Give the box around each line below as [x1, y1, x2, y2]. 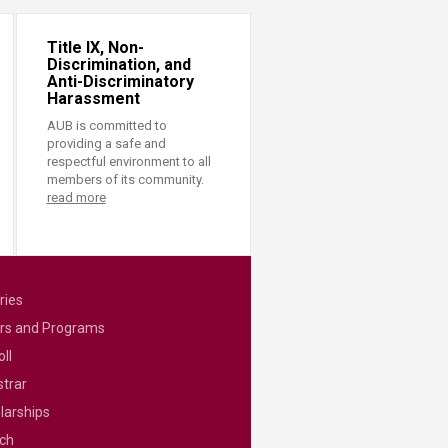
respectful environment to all [46, 154, 211, 169]
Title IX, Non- [46, 38, 144, 57]
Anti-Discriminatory [46, 72, 194, 91]
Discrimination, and [46, 55, 191, 74]
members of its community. [46, 172, 204, 187]
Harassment [46, 89, 140, 108]
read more [46, 190, 106, 205]
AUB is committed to [46, 118, 167, 133]
